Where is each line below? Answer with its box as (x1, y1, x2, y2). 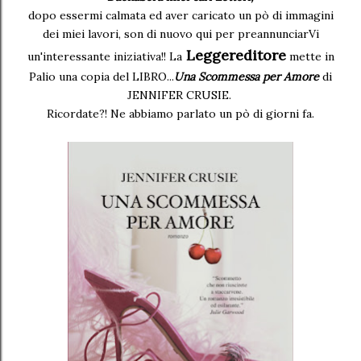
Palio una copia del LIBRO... (29, 69, 174, 84)
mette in (285, 49, 334, 64)
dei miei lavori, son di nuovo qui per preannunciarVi (42, 27, 319, 41)
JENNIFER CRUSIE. (127, 88, 234, 102)
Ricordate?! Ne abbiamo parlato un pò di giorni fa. (47, 106, 314, 121)
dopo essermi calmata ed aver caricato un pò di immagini (27, 8, 334, 23)
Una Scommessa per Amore (174, 69, 319, 84)
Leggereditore (181, 46, 286, 64)
